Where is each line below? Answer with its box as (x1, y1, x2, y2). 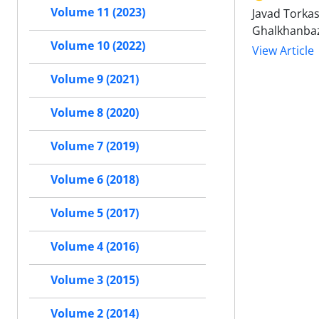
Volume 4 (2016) (51, 239, 139, 254)
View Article (252, 43, 314, 59)
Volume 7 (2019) (51, 138, 139, 154)
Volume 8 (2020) (51, 105, 139, 120)
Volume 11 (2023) (51, 4, 145, 20)
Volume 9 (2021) (51, 71, 139, 87)
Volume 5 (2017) (51, 205, 139, 221)
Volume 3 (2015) (51, 272, 139, 288)
